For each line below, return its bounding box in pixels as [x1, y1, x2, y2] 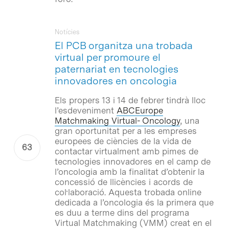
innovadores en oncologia [54, 74, 177, 87]
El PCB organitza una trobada [54, 39, 193, 52]
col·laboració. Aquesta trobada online [54, 187, 201, 197]
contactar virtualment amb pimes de [54, 146, 198, 156]
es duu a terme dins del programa [54, 207, 189, 218]
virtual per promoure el [54, 51, 161, 63]
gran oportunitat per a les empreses [54, 125, 197, 136]
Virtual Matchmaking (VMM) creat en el [54, 217, 212, 228]
